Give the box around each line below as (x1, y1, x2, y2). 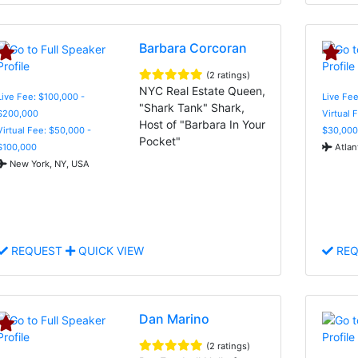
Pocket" (139, 133, 181, 148)
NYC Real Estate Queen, (139, 83, 266, 97)
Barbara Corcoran (139, 39, 248, 56)
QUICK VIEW (75, 243, 144, 257)
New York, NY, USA (7, 157, 89, 169)
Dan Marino (139, 310, 210, 327)
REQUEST (8, 243, 66, 257)
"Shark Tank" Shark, (139, 100, 245, 114)
